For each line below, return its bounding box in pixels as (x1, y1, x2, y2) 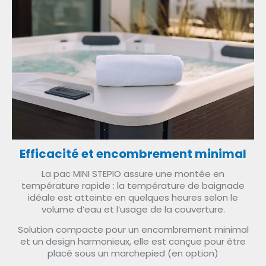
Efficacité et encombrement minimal (20, 145, 246, 162)
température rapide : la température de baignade (21, 179, 245, 192)
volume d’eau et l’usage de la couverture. (41, 202, 225, 216)
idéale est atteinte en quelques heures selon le (28, 191, 238, 204)
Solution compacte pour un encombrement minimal (17, 223, 249, 236)
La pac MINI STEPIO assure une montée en (42, 167, 224, 180)
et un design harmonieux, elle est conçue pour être (20, 235, 246, 248)
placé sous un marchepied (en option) (47, 247, 218, 259)
